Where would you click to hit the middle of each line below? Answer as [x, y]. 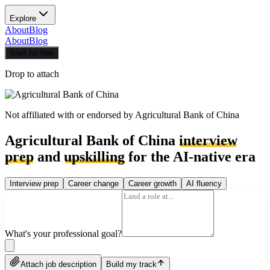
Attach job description [58, 264]
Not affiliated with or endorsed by [70, 115]
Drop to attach [32, 74]
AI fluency [204, 183]
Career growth [152, 183]
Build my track [131, 264]
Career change [93, 183]
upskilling [94, 156]
